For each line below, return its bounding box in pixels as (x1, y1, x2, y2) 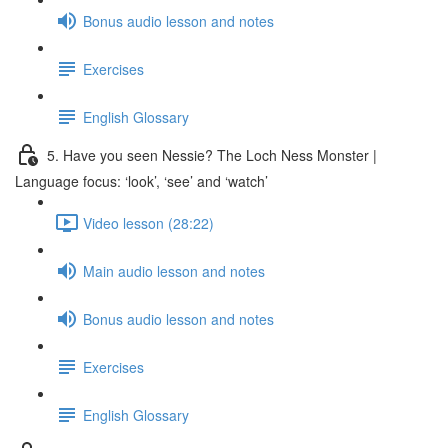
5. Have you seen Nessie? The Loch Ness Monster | (47, 144, 377, 165)
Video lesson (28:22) (83, 212, 214, 233)
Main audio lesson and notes (83, 260, 265, 281)
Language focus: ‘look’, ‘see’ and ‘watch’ (15, 171, 268, 191)
